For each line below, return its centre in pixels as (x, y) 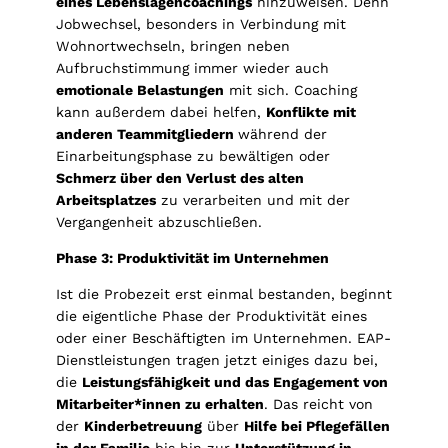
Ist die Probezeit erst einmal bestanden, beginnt (224, 293)
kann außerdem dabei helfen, (161, 111)
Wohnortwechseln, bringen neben (173, 45)
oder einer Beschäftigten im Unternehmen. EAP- (223, 337)
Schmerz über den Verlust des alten (180, 177)
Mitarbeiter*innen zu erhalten (160, 403)
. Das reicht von (318, 403)
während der (282, 133)
